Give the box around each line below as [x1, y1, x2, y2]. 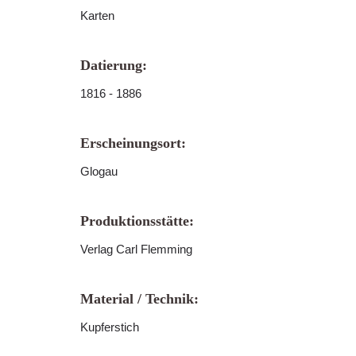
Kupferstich [80, 320, 139, 334]
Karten [80, 9, 114, 22]
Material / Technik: [80, 291, 199, 307]
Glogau [80, 164, 118, 178]
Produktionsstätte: [80, 213, 194, 229]
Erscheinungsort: [80, 135, 186, 151]
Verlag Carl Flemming [80, 242, 192, 256]
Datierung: [80, 57, 147, 73]
